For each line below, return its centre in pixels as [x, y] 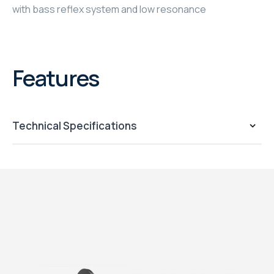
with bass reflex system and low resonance [109, 9]
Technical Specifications [75, 126]
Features [56, 78]
